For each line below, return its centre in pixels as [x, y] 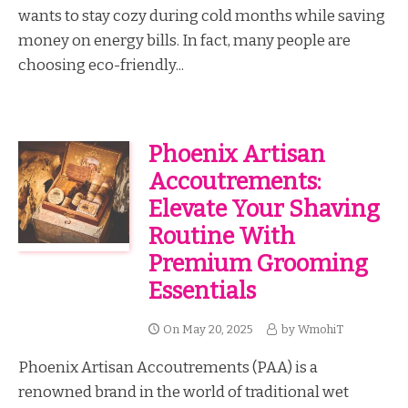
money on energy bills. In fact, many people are [184, 40]
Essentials [202, 291]
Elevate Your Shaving [264, 209]
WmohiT [320, 330]
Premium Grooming [258, 264]
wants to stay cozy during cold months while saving [202, 15]
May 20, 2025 [217, 330]
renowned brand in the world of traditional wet [184, 392]
